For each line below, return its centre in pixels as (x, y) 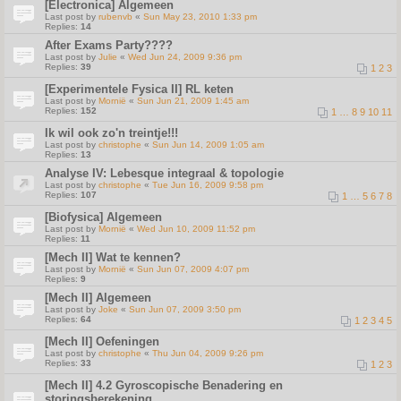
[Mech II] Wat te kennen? (113, 257)
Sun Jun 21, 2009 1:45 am (193, 101)
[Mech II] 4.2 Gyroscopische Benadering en (164, 385)
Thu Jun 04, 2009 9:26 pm (208, 353)
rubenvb (115, 17)
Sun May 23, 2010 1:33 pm (200, 17)
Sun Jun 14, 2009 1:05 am (208, 145)
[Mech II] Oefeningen (102, 341)
